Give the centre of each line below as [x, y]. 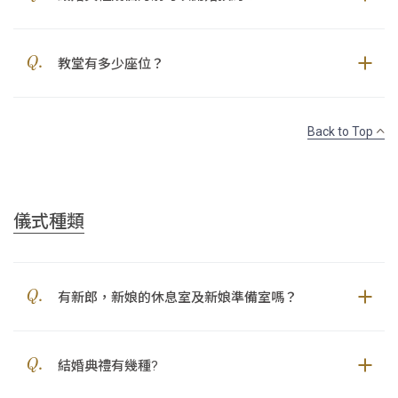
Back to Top [342, 131]
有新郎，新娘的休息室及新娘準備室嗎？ [178, 297]
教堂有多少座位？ [111, 63]
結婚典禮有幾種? [108, 365]
